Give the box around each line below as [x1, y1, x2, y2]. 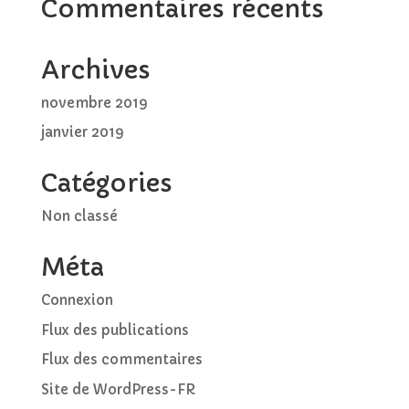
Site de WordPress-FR [40, 380, 195, 398]
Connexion [40, 291, 113, 309]
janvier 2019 [40, 123, 124, 141]
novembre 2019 [40, 93, 148, 111]
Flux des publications [40, 320, 189, 339]
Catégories [40, 168, 173, 198]
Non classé [40, 207, 118, 225]
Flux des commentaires [40, 351, 203, 368]
